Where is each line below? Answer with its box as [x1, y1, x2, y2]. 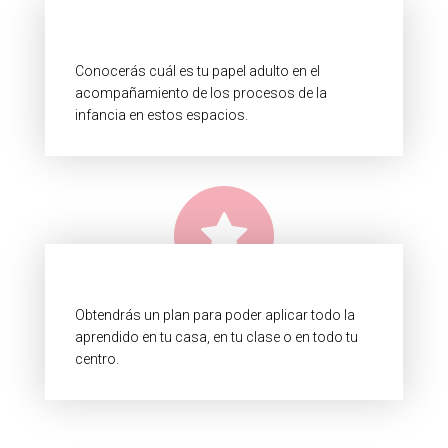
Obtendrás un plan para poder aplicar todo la [75, 307, 355, 323]
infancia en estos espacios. [75, 107, 248, 123]
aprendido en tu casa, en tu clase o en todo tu [75, 329, 358, 345]
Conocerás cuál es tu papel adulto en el [75, 63, 320, 79]
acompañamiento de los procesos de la [75, 85, 327, 101]
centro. [75, 351, 119, 367]
